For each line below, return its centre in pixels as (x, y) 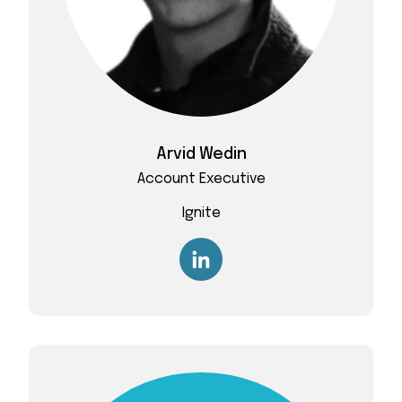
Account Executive (201, 179)
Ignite (201, 214)
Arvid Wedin (201, 154)
